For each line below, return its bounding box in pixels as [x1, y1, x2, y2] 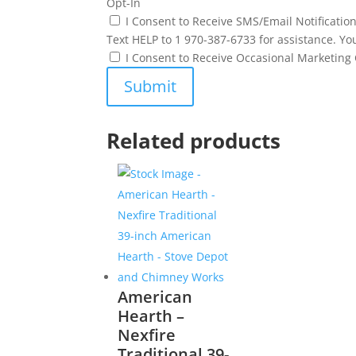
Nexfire [118, 323, 176, 346]
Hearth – [118, 304, 185, 327]
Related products [106, 126, 281, 155]
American [118, 285, 193, 308]
